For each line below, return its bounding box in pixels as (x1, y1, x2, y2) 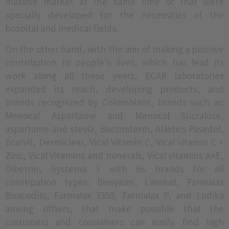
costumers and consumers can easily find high (5, 216, 224, 228)
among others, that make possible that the (5, 202, 224, 215)
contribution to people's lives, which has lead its (5, 56, 224, 68)
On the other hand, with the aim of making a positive (5, 43, 224, 55)
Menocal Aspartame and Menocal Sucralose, (5, 109, 224, 122)
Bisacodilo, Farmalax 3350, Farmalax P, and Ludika (5, 189, 224, 201)
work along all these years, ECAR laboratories (5, 70, 224, 82)
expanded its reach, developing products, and (5, 83, 224, 95)
